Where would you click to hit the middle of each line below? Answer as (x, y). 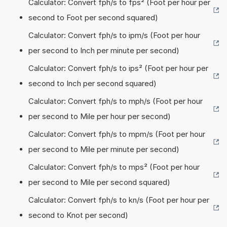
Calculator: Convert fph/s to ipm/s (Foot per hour (114, 35)
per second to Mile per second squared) (99, 182)
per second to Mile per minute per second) (104, 149)
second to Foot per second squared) (93, 17)
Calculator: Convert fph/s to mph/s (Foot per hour (116, 101)
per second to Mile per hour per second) (100, 116)
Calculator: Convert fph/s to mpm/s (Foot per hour (117, 134)
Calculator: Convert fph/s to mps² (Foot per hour (114, 167)
